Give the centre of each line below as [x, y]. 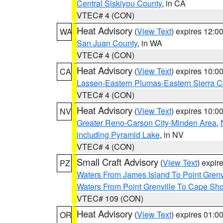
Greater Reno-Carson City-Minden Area [147, 123]
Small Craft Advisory [117, 162]
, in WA [150, 43]
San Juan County [107, 43]
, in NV [172, 135]
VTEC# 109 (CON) [110, 198]
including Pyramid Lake [118, 135]
